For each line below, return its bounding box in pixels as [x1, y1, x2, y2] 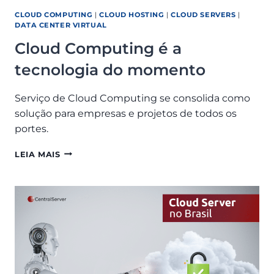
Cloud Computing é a [15, 39, 182, 57]
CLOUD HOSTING [99, 10, 165, 20]
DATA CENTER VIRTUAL [15, 21, 107, 30]
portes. [15, 122, 48, 135]
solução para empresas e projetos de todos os [15, 107, 237, 119]
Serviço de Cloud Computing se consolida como [15, 92, 250, 104]
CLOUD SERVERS [171, 10, 236, 20]
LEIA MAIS [15, 149, 61, 159]
